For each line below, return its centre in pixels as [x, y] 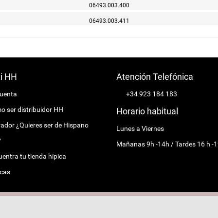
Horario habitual [147, 111]
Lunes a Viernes [140, 128]
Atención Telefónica [155, 76]
